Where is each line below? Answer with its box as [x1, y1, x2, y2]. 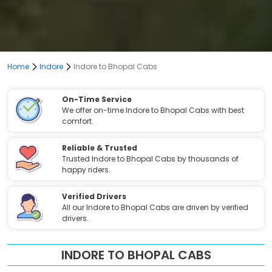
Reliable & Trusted [62, 142, 138, 153]
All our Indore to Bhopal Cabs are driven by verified [62, 202, 249, 212]
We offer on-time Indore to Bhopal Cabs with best [62, 104, 245, 115]
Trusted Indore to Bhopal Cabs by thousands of [62, 153, 239, 164]
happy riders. [62, 164, 111, 175]
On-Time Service [62, 93, 132, 104]
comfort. [62, 115, 94, 126]
